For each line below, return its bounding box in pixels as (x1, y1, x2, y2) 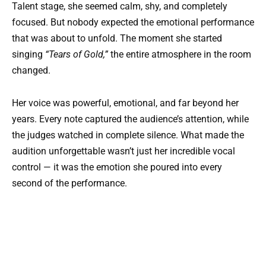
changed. (12, 65, 50, 77)
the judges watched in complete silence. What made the (12, 129, 244, 141)
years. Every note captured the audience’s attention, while (12, 113, 249, 125)
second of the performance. (12, 177, 127, 189)
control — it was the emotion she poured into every (12, 161, 222, 173)
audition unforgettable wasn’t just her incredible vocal (12, 145, 235, 157)
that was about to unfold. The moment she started (12, 33, 222, 45)
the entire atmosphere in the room (108, 49, 251, 61)
